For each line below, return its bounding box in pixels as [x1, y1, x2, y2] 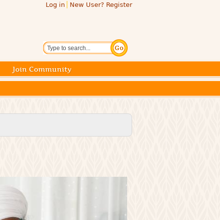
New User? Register [70, 1, 132, 8]
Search [47, 40, 72, 48]
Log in [46, 1, 65, 8]
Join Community [13, 65, 72, 74]
